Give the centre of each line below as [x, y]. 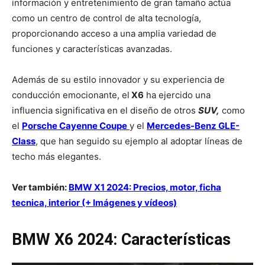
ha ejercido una [177, 95]
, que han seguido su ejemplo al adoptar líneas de [139, 141]
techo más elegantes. [56, 157]
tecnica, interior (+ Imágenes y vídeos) [94, 203]
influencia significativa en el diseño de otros [105, 111]
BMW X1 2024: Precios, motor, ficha [145, 188]
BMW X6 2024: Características [121, 240]
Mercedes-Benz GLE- [193, 126]
